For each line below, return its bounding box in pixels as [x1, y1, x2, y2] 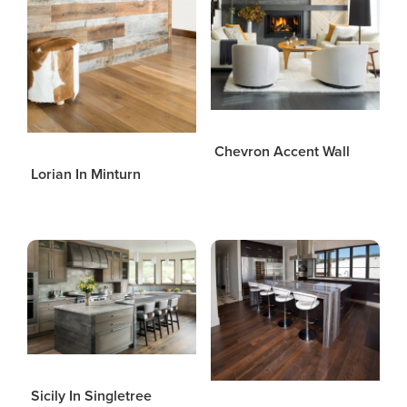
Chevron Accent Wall [213, 142, 350, 161]
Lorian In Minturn [31, 164, 141, 184]
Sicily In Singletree [31, 386, 152, 405]
